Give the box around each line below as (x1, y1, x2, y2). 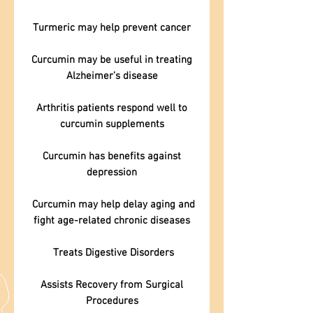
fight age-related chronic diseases (34, 214, 190, 227)
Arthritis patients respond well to (36, 102, 187, 115)
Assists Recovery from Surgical (41, 279, 183, 291)
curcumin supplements (59, 118, 164, 131)
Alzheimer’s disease (66, 70, 158, 82)
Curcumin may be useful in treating (31, 54, 192, 66)
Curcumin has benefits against (43, 150, 181, 163)
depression (87, 166, 137, 179)
